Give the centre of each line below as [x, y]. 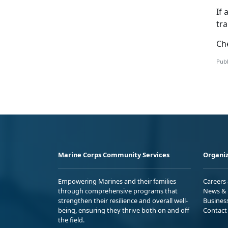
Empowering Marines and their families [117, 181]
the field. [71, 220]
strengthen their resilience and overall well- [123, 201]
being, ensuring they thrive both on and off [124, 210]
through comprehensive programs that [118, 191]
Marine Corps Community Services [114, 155]
